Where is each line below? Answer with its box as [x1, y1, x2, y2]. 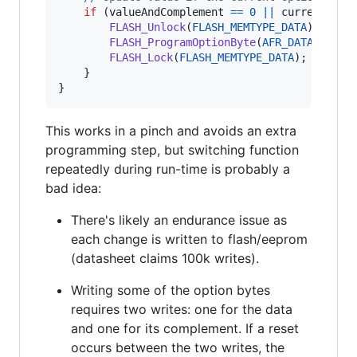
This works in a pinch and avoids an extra [45, 122, 296, 139]
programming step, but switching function [45, 141, 299, 158]
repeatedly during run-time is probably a [45, 160, 290, 177]
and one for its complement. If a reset [71, 320, 299, 336]
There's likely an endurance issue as [71, 211, 287, 228]
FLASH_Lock [109, 50, 173, 64]
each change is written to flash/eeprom [71, 230, 308, 247]
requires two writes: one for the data [71, 300, 292, 317]
